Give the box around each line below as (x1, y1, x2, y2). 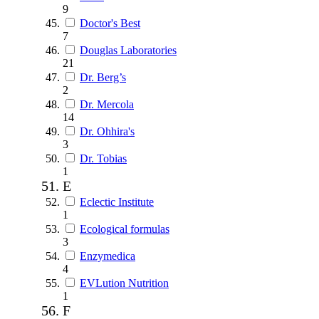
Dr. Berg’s (80, 70, 126, 83)
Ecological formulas (80, 222, 169, 235)
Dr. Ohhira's (80, 125, 135, 137)
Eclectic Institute (80, 195, 154, 208)
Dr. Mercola (80, 98, 134, 110)
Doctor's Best (80, 16, 140, 29)
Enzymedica (80, 249, 135, 262)
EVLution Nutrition (80, 276, 169, 289)
